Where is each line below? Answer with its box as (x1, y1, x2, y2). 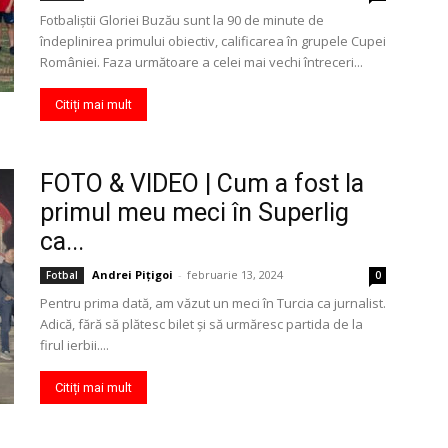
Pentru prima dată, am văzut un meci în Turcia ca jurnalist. (40, 294, 386, 312)
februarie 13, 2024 (187, 267, 283, 282)
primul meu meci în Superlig (40, 198, 349, 227)
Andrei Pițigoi (92, 267, 173, 282)
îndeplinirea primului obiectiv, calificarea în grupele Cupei (40, 32, 386, 50)
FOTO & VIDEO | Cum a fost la (40, 169, 364, 198)
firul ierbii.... (40, 336, 109, 354)
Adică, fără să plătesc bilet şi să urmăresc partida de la (40, 315, 363, 333)
